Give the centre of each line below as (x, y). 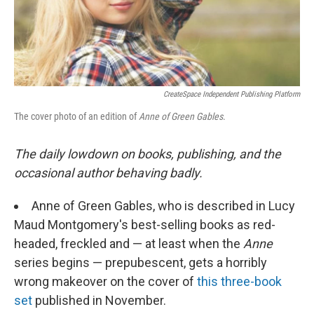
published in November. (99, 300)
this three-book (239, 281)
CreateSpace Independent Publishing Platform (232, 94)
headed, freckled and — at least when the (129, 243)
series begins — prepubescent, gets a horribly (141, 262)
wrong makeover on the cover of (105, 281)
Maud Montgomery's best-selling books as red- (145, 224)
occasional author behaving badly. (108, 172)
